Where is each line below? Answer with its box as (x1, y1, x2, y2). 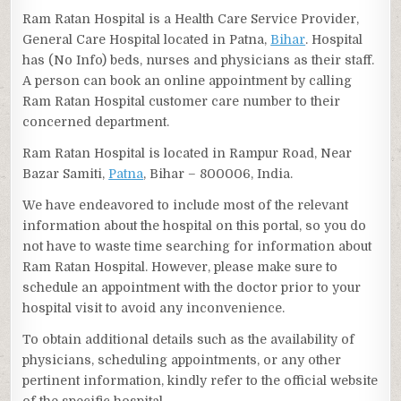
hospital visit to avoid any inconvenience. (22, 301, 286, 316)
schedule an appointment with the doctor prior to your (22, 280, 362, 295)
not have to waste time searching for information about (22, 239, 372, 254)
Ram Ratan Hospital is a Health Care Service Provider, (22, 12, 360, 27)
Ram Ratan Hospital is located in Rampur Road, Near (22, 146, 353, 161)
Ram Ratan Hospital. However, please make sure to (22, 260, 338, 275)
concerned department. (22, 115, 170, 130)
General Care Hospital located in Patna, (22, 32, 271, 47)
